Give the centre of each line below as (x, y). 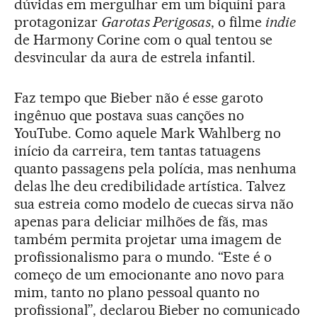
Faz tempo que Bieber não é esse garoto (139, 98)
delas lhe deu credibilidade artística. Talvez (150, 186)
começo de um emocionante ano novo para (150, 275)
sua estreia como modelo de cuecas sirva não (154, 204)
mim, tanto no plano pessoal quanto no (137, 292)
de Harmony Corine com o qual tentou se (144, 40)
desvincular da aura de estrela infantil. (135, 57)
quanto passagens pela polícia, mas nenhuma (156, 168)
